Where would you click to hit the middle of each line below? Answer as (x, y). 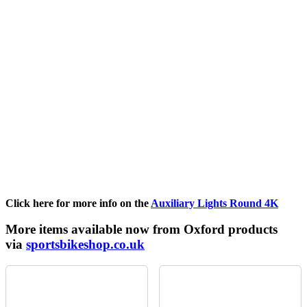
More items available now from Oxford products (142, 230)
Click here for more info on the (78, 203)
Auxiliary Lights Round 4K (214, 203)
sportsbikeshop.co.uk (85, 245)
